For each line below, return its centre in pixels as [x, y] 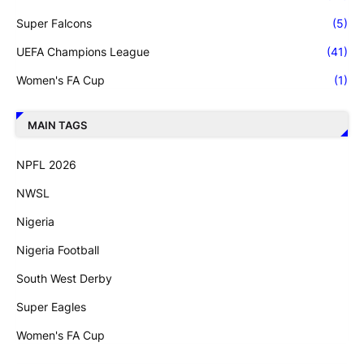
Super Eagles [51, 307]
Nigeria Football [58, 250]
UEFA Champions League [83, 52]
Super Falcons [54, 24]
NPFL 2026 [46, 165]
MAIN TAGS [57, 125]
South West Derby [64, 279]
